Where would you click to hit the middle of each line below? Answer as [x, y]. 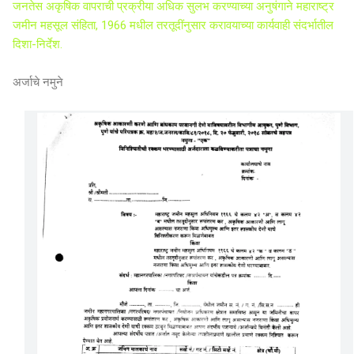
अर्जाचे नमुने [40, 83]
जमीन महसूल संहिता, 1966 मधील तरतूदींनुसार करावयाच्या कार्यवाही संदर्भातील [173, 26]
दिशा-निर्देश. [38, 45]
